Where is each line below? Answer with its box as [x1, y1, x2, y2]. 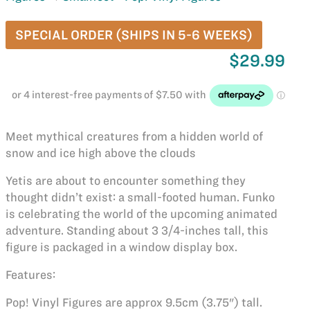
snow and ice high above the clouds [5, 147, 196, 159]
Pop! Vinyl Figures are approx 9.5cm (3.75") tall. [5, 296, 262, 309]
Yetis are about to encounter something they [5, 174, 246, 187]
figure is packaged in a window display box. [5, 241, 237, 253]
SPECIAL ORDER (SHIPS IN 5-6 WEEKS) [15, 28, 253, 42]
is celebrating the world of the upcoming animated [5, 208, 277, 220]
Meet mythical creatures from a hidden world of [5, 130, 263, 143]
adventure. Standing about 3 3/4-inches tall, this [5, 224, 268, 237]
